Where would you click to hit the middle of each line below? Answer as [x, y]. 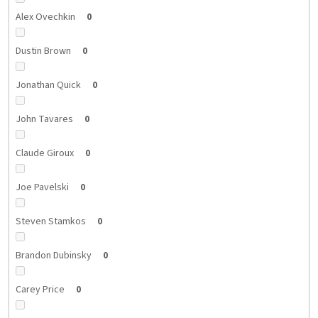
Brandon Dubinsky [53, 255]
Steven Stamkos [50, 221]
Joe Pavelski [42, 187]
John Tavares [44, 119]
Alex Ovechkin [45, 17]
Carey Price [40, 289]
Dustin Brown [43, 51]
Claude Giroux [44, 153]
